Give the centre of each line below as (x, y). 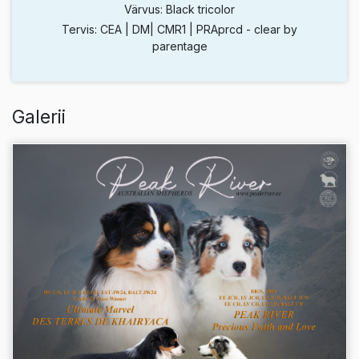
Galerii (39, 117)
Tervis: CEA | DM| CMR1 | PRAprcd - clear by (179, 30)
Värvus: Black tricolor (179, 10)
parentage (179, 46)
